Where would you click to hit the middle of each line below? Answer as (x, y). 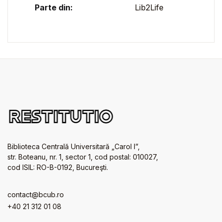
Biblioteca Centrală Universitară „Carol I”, (74, 146)
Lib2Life (149, 7)
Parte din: (54, 7)
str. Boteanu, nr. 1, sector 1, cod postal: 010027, (83, 157)
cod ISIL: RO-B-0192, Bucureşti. (58, 167)
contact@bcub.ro (36, 194)
